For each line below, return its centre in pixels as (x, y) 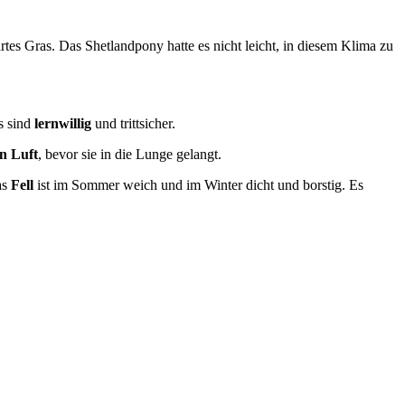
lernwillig (63, 123)
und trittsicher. (133, 123)
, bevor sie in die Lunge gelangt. (130, 154)
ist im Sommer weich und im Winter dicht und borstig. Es (198, 184)
